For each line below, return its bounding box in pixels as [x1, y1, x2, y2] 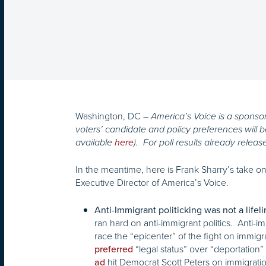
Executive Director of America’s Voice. [75, 176, 229, 190]
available [75, 137, 115, 149]
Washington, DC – [75, 109, 151, 123]
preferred [94, 243, 133, 256]
